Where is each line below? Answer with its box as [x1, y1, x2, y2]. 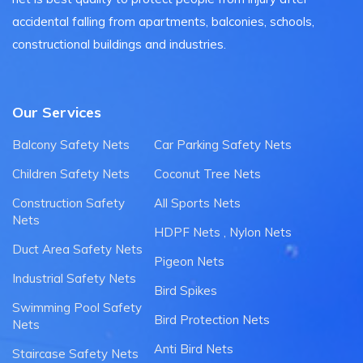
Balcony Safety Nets [12, 137, 130, 153]
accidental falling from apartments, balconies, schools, [12, 14, 314, 30]
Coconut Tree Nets [154, 166, 261, 182]
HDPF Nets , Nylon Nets [154, 224, 292, 241]
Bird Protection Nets [154, 312, 270, 328]
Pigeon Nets [154, 254, 224, 270]
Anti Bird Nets [154, 341, 233, 357]
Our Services [12, 103, 101, 122]
